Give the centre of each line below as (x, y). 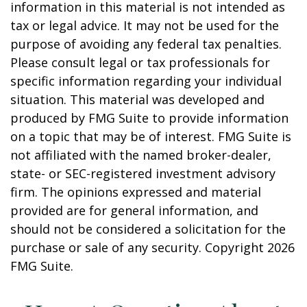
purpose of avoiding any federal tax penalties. (146, 44)
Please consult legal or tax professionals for (140, 62)
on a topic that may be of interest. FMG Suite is (151, 136)
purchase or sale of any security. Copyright (139, 247)
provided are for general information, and (134, 210)
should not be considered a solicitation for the (148, 229)
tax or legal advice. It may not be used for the (145, 25)
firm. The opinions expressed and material (136, 192)
